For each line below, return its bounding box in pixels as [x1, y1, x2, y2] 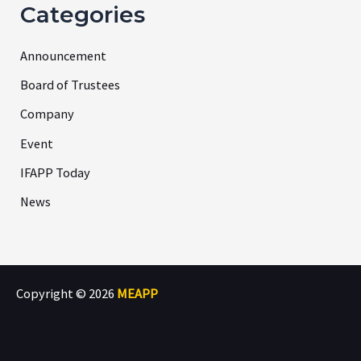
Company [20, 106, 75, 122]
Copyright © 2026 [16, 285, 114, 301]
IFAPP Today [20, 164, 91, 180]
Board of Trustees [20, 77, 121, 93]
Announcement [20, 47, 107, 64]
